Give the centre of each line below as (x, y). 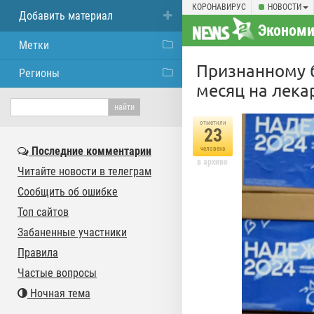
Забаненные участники (72, 232)
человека (213, 149)
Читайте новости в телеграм (84, 171)
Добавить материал (66, 16)
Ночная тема (59, 293)
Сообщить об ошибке (68, 192)
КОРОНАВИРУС (219, 7)
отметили (213, 123)
